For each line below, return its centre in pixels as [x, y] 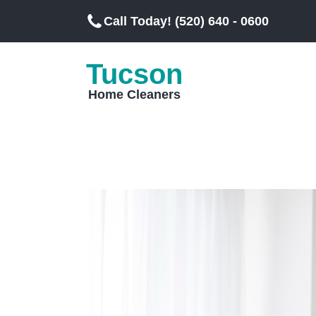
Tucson [134, 74]
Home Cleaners [134, 95]
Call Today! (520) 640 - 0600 [186, 21]
